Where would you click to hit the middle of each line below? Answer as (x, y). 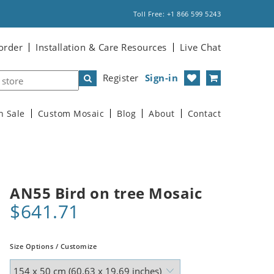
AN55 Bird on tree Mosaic (106, 193)
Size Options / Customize (53, 246)
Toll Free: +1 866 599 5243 (177, 14)
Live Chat (200, 47)
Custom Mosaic (71, 114)
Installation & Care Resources (101, 47)
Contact (204, 114)
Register (120, 78)
